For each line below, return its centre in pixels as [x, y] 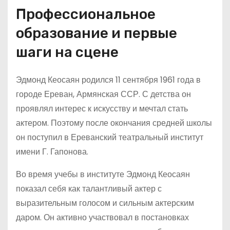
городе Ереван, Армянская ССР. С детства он [103, 94]
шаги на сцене [67, 52]
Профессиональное [86, 14]
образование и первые [97, 33]
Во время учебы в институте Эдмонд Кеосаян [103, 174]
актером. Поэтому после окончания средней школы [114, 123]
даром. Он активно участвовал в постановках [102, 217]
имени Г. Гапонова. [52, 152]
